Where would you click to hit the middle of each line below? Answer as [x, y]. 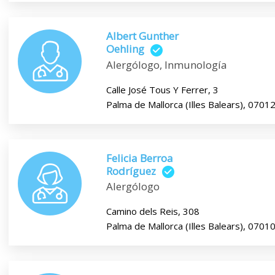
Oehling [125, 49]
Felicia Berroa [139, 158]
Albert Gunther [142, 36]
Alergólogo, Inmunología [166, 64]
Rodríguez [131, 171]
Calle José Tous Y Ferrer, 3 [162, 89]
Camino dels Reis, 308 [153, 211]
